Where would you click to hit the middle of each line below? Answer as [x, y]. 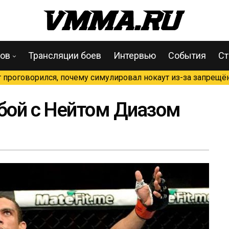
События [187, 55]
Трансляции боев [65, 55]
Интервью [135, 55]
